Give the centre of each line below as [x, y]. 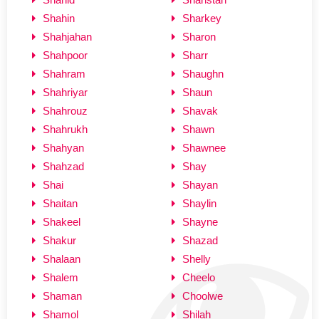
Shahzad [63, 166]
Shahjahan [67, 36]
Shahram [64, 73]
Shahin [59, 18]
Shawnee [204, 147]
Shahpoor [65, 55]
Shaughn [203, 73]
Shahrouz [65, 110]
